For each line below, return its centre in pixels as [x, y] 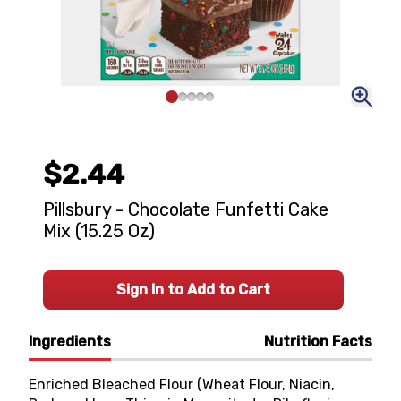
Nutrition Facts [318, 341]
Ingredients [70, 341]
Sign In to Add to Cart [193, 290]
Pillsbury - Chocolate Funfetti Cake [186, 209]
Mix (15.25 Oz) [99, 231]
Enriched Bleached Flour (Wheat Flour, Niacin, [182, 384]
